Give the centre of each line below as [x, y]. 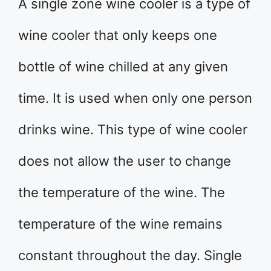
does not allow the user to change [125, 161]
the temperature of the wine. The [122, 192]
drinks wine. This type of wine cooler [133, 129]
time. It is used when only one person [135, 98]
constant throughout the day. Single [130, 255]
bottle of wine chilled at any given [123, 67]
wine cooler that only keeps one [118, 35]
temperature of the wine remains [120, 224]
